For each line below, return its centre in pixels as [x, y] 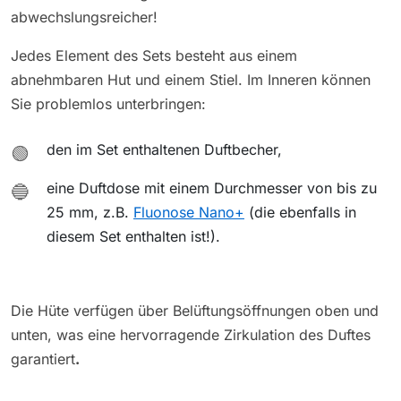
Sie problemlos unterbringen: [108, 104]
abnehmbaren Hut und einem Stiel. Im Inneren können [191, 80]
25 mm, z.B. [90, 213]
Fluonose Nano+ [189, 213]
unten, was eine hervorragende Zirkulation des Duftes [191, 335]
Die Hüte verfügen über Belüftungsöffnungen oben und [195, 311]
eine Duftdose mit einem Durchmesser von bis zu [212, 188]
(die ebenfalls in [300, 213]
